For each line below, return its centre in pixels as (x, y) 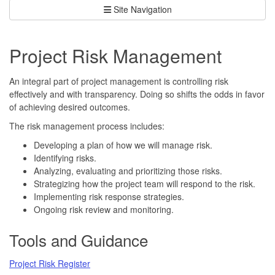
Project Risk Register (50, 263)
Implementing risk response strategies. (109, 196)
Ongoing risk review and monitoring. (104, 209)
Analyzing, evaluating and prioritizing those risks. (128, 170)
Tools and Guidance (79, 239)
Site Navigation (142, 9)
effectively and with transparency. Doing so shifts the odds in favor (137, 94)
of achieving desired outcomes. (70, 107)
